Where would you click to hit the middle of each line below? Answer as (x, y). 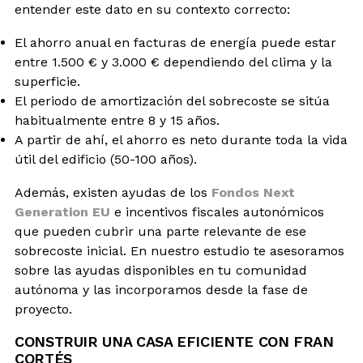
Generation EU (62, 211)
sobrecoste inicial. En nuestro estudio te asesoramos (179, 250)
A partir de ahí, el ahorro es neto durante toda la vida (181, 139)
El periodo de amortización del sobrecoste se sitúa (172, 100)
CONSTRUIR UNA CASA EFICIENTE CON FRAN (174, 341)
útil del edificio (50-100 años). (106, 159)
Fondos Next (253, 192)
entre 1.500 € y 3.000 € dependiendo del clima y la (173, 62)
